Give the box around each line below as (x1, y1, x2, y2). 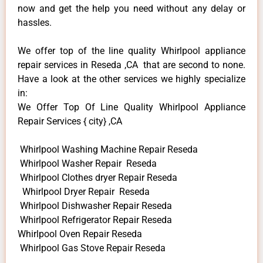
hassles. (18, 16, 52, 28)
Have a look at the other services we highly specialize (18, 73, 245, 85)
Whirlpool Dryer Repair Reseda (18, 186, 150, 197)
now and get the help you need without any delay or (18, 2, 245, 14)
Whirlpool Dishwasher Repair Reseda (18, 200, 172, 211)
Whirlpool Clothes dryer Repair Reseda (18, 171, 177, 183)
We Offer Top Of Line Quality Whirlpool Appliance (18, 101, 245, 113)
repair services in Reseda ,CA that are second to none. (18, 59, 245, 70)
